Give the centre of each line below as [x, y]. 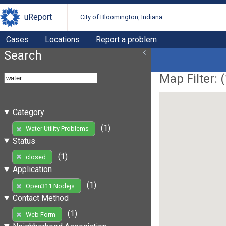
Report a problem [126, 39]
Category [28, 112]
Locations [62, 39]
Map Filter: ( [192, 78]
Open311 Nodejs [50, 186]
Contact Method [40, 198]
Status [24, 141]
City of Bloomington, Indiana [122, 17]
